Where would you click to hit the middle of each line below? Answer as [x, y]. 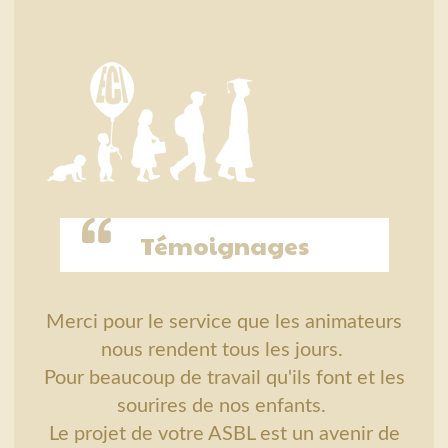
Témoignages [224, 244]
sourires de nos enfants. [224, 405]
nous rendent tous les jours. [224, 349]
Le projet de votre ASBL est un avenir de [224, 433]
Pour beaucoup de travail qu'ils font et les [224, 377]
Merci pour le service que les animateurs [224, 321]
